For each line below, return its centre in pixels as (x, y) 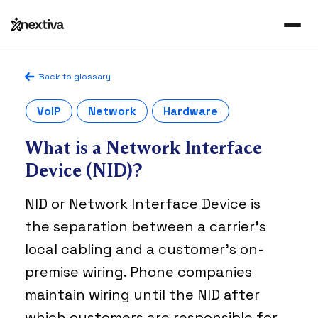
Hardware (191, 111)
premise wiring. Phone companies (138, 272)
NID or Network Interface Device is (143, 204)
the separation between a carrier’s (146, 226)
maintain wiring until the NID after (142, 295)
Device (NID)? (84, 170)
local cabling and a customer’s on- (145, 249)
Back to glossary (75, 77)
